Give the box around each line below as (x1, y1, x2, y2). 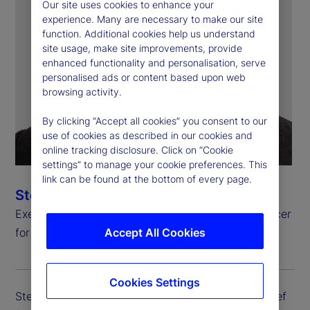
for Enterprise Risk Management (15, 225, 182, 239)
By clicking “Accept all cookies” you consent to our (42, 115, 267, 127)
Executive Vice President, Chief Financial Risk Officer (15, 206, 291, 221)
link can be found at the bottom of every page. (42, 173, 252, 185)
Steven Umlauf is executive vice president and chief (15, 289, 286, 303)
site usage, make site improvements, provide (42, 42, 242, 55)
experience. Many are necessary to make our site (42, 13, 263, 26)
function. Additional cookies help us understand (42, 28, 255, 40)
